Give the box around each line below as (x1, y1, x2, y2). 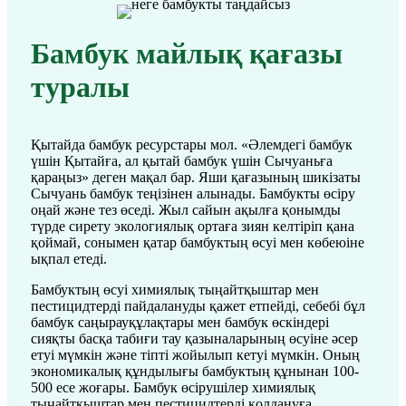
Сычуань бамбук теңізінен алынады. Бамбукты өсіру (31, 186, 355, 201)
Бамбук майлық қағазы (31, 37, 343, 70)
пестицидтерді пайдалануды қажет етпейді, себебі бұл (31, 298, 365, 314)
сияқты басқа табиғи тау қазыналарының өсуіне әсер (31, 331, 358, 346)
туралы (31, 71, 130, 103)
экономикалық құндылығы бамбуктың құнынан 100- (31, 363, 359, 379)
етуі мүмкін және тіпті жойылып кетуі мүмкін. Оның (31, 347, 360, 362)
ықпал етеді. (31, 251, 107, 266)
